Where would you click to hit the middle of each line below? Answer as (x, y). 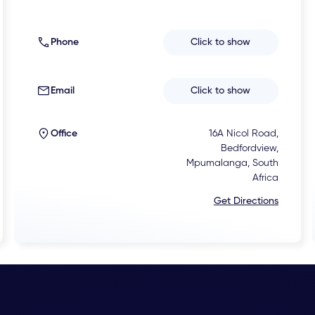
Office (64, 133)
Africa (265, 178)
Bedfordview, (249, 148)
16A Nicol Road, (243, 133)
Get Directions (246, 201)
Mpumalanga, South (232, 163)
